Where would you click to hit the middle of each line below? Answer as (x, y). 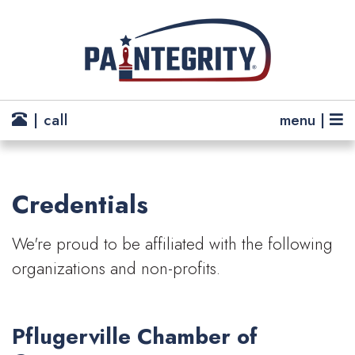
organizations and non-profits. (116, 268)
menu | (305, 120)
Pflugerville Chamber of (135, 337)
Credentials (80, 204)
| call (48, 120)
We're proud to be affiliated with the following (172, 244)
